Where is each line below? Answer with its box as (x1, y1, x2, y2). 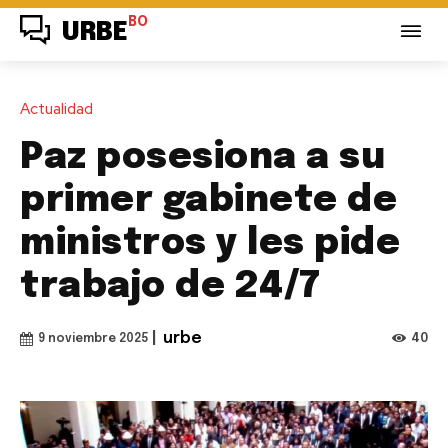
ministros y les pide (20, 225, 400, 262)
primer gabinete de (20, 182, 397, 219)
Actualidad (20, 98, 93, 119)
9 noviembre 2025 (38, 332, 148, 345)
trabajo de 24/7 (20, 268, 321, 305)
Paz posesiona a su (20, 139, 385, 176)
